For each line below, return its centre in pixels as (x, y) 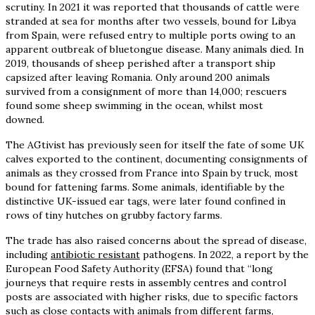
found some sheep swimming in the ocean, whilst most (134, 105)
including (28, 254)
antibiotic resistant (95, 254)
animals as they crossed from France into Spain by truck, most (152, 173)
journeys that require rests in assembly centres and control (146, 282)
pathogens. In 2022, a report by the (224, 254)
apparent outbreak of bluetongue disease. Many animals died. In (155, 49)
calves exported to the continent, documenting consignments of (156, 159)
